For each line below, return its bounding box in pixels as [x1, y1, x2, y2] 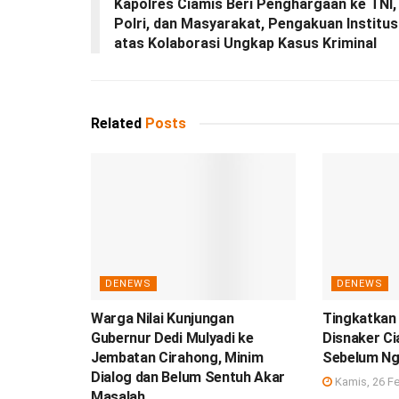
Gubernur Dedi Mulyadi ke [91, 329, 254, 346]
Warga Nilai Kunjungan [91, 309, 234, 327]
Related [91, 115, 142, 133]
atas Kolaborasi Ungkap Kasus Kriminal [114, 35, 377, 53]
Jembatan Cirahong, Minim [91, 348, 264, 366]
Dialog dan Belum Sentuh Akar [91, 368, 286, 386]
